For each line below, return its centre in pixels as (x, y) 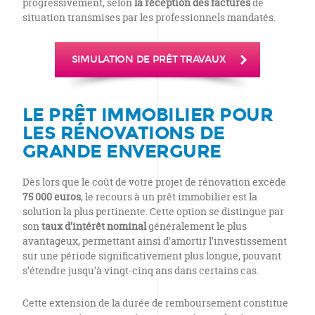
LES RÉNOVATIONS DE (124, 133)
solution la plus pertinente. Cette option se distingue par (153, 211)
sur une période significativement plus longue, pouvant (152, 256)
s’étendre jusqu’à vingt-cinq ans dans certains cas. (141, 270)
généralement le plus (197, 226)
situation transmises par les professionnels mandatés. (149, 17)
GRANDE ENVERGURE (122, 151)
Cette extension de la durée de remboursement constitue (155, 303)
